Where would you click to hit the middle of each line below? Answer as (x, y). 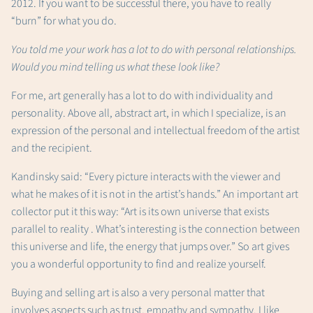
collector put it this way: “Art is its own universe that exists (140, 212)
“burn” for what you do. (64, 21)
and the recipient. (52, 148)
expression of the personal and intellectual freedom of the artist (155, 131)
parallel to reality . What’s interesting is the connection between (156, 230)
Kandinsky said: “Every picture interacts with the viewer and (146, 177)
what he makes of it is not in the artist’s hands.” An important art (155, 195)
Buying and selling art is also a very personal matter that (138, 293)
